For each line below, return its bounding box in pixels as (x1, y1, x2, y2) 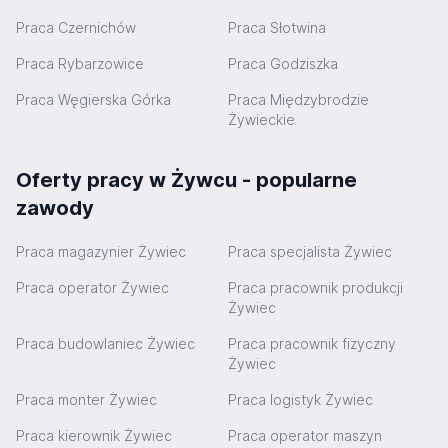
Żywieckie (228, 111, 295, 128)
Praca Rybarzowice (16, 55, 144, 72)
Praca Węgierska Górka (16, 91, 171, 108)
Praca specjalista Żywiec (228, 243, 392, 260)
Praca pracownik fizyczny (228, 335, 396, 352)
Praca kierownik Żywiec (16, 427, 172, 444)
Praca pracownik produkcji (228, 279, 403, 296)
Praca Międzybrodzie (228, 91, 369, 108)
